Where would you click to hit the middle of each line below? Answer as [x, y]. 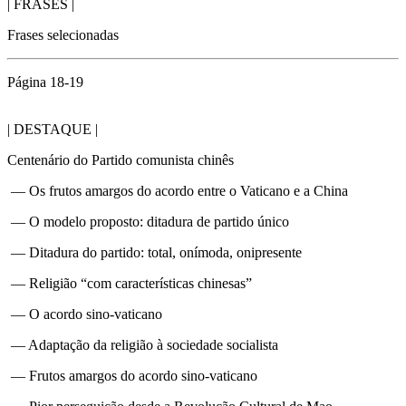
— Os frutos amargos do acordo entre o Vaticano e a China [178, 190]
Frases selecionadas [63, 34]
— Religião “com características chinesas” [130, 283]
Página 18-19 [45, 82]
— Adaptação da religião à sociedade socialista [143, 344]
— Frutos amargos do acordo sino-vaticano [132, 375]
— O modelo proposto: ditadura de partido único [148, 221]
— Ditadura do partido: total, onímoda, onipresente [155, 252]
